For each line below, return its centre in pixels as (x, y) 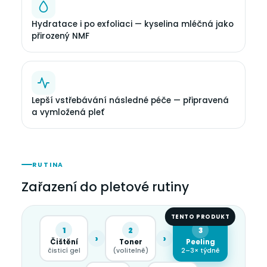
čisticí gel (64, 251)
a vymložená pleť (68, 112)
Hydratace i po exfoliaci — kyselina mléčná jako (133, 24)
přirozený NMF (60, 36)
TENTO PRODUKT (200, 217)
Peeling (200, 242)
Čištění (64, 242)
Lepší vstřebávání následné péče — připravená (130, 100)
